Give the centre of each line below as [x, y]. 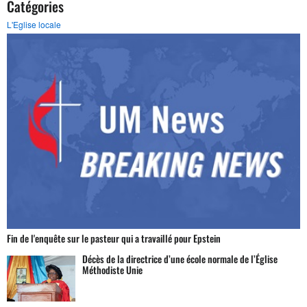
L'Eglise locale [34, 24]
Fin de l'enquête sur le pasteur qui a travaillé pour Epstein [114, 238]
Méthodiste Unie [112, 270]
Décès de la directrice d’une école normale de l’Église [180, 259]
